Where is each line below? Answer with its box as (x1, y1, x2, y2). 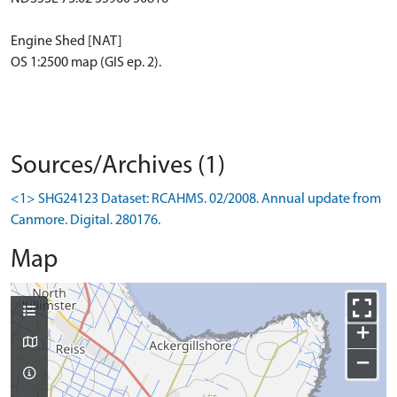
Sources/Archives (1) (11, 153, 225, 179)
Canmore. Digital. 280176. (11, 214, 160, 228)
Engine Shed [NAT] (11, 35, 122, 49)
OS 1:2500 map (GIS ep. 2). (11, 56, 161, 70)
